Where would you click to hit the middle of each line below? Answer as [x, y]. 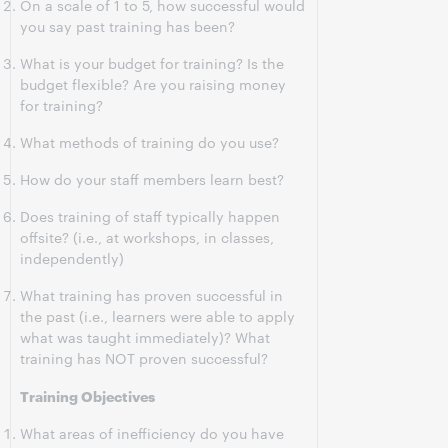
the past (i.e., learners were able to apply [157, 316]
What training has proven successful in [151, 295]
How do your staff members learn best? [152, 179]
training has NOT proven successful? [144, 358]
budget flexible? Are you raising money [153, 84]
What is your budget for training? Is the [152, 63]
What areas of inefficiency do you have [152, 433]
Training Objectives [87, 395]
